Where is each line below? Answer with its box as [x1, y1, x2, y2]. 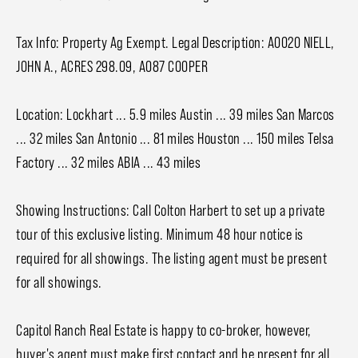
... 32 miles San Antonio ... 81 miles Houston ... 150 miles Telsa [16, 129, 334, 148]
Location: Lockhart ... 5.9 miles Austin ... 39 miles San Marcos [16, 105, 335, 124]
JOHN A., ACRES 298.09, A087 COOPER [16, 58, 208, 76]
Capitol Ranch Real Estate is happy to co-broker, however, [16, 321, 312, 340]
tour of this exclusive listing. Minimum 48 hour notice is [16, 225, 304, 244]
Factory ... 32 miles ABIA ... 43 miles [16, 153, 201, 172]
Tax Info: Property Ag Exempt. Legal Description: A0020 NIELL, [16, 34, 335, 52]
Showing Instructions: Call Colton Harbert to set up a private [16, 201, 325, 220]
